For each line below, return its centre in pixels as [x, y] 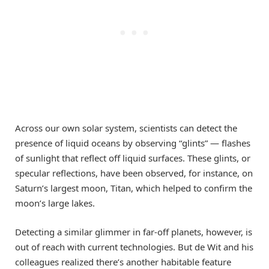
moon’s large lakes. [55, 203]
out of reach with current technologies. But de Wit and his [134, 247]
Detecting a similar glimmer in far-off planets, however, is [134, 232]
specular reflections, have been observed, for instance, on [134, 173]
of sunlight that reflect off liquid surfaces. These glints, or [133, 158]
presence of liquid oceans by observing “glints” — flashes [133, 143]
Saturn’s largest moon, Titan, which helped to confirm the [134, 188]
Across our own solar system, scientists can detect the [126, 128]
